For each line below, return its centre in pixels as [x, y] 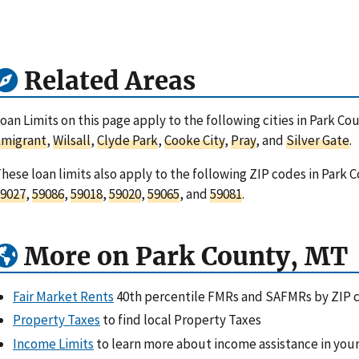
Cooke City [194, 141]
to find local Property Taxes [181, 320]
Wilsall [72, 141]
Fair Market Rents [63, 297]
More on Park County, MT [183, 257]
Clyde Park [127, 141]
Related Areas [107, 81]
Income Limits [53, 343]
